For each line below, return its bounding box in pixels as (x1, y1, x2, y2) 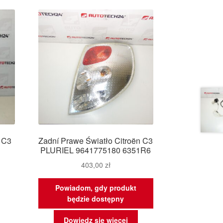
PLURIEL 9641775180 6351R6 (40, 144, 151, 156)
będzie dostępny (67, 194, 124, 204)
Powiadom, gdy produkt (55, 183, 136, 193)
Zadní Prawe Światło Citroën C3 (38, 134, 153, 146)
